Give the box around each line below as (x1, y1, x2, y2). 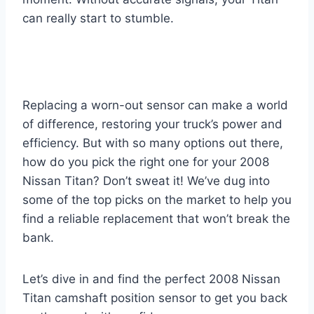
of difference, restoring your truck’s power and (22, 116, 282, 131)
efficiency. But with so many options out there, (22, 135, 283, 150)
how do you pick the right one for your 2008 (22, 154, 269, 169)
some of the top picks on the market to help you (22, 192, 292, 207)
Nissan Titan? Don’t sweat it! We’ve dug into (22, 173, 270, 188)
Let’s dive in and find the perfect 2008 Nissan (22, 271, 280, 286)
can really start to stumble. (22, 11, 174, 25)
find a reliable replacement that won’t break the (22, 211, 290, 226)
